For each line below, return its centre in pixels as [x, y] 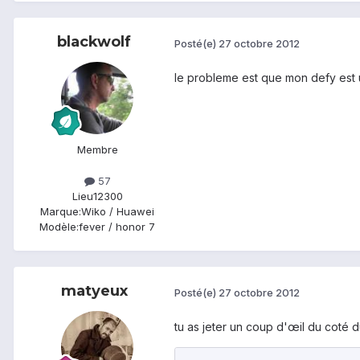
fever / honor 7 [117, 227]
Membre [97, 149]
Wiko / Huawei [118, 212]
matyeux [94, 291]
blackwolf [94, 41]
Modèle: [59, 227]
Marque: [61, 212]
